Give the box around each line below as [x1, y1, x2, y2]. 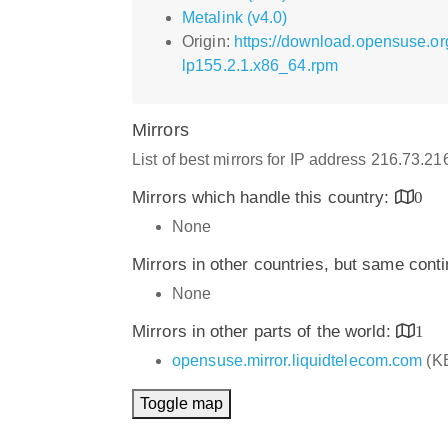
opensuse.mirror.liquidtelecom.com [172, 351, 423, 369]
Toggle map [140, 394, 223, 412]
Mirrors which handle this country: [132, 187, 395, 207]
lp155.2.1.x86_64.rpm [182, 56, 338, 74]
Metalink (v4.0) [182, 8, 288, 26]
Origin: [182, 32, 234, 50]
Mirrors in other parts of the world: [132, 321, 396, 341]
